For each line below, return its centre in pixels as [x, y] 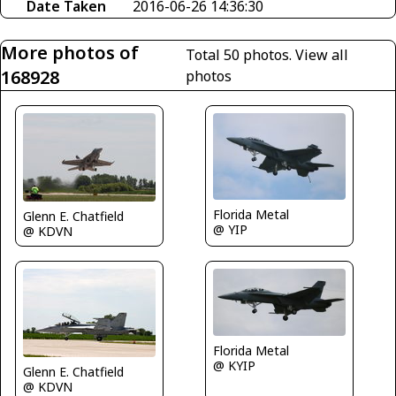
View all [322, 54]
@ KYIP [234, 366]
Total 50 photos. [241, 54]
